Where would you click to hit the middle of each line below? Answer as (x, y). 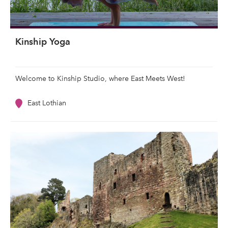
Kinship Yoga (43, 42)
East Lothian (47, 103)
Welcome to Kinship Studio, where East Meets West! (100, 79)
